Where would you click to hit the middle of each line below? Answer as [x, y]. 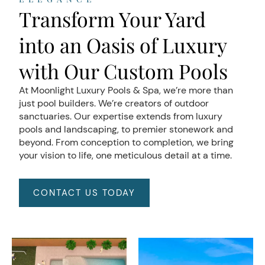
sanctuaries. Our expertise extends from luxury [121, 116]
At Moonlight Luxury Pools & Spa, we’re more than [126, 90]
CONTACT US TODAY [84, 193]
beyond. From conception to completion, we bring [126, 142]
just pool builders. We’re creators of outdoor [114, 103]
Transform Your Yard [112, 19]
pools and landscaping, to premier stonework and [126, 129]
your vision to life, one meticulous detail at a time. [125, 155]
